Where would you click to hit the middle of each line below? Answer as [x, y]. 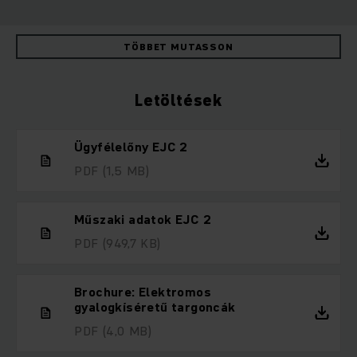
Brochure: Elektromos [143, 292]
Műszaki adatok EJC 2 [143, 220]
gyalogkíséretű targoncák [155, 307]
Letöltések [178, 101]
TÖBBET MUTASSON [178, 47]
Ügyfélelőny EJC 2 [131, 147]
